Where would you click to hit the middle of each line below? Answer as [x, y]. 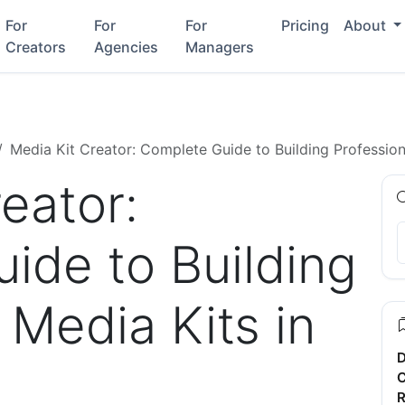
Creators [36, 47]
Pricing [305, 25]
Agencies [126, 47]
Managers [220, 47]
